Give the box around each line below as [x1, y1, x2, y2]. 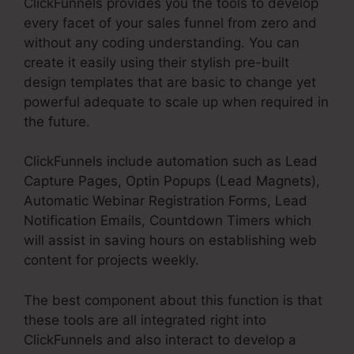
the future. [24, 113, 90, 130]
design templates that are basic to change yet [24, 73, 316, 90]
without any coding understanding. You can [24, 34, 299, 51]
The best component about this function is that [24, 292, 322, 308]
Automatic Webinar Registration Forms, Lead [24, 193, 307, 209]
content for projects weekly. [24, 252, 199, 269]
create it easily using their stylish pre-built [24, 54, 289, 70]
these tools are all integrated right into [24, 311, 266, 328]
